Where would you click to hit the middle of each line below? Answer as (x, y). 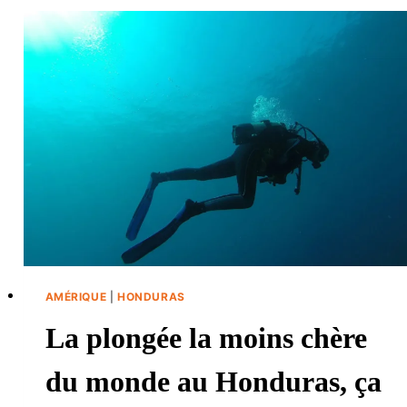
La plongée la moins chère (206, 338)
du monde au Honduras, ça (213, 382)
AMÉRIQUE (76, 297)
